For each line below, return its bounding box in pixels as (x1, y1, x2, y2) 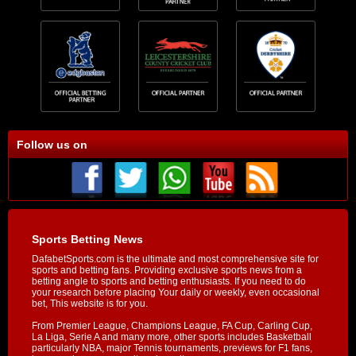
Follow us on (17, 137, 87, 151)
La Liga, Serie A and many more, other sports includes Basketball (32, 331, 311, 342)
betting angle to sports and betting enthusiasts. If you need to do (32, 275, 306, 287)
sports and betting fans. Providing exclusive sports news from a (32, 264, 302, 276)
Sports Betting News (32, 232, 143, 246)
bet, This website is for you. (32, 297, 148, 309)
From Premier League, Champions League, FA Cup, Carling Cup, (32, 319, 312, 331)
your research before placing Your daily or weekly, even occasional (32, 286, 319, 298)
